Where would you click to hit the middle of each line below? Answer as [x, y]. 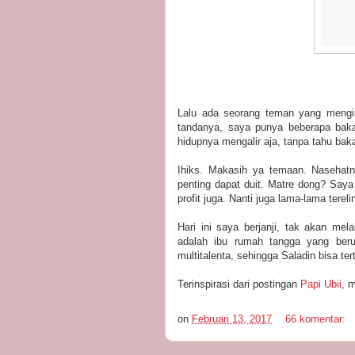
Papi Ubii [321, 284]
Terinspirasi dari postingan [239, 284]
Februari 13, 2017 [232, 319]
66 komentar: [317, 319]
